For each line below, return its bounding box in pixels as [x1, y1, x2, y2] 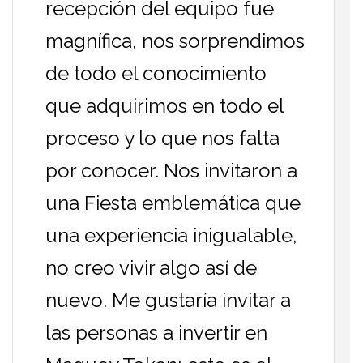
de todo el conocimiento [45, 61, 267, 85]
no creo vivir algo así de [45, 255, 257, 280]
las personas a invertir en [45, 320, 267, 344]
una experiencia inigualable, [45, 223, 297, 247]
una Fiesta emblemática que [45, 190, 301, 215]
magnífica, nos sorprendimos [45, 28, 305, 53]
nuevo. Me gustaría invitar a [45, 288, 291, 312]
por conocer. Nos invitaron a [45, 158, 297, 182]
